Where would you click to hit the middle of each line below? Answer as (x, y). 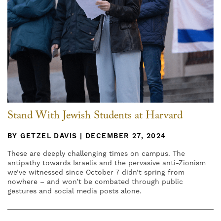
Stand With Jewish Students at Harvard (95, 116)
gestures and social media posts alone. (74, 191)
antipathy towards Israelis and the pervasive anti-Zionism (107, 163)
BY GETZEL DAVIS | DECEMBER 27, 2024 (87, 136)
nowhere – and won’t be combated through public (95, 182)
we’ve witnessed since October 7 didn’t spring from (96, 172)
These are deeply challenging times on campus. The (96, 154)
